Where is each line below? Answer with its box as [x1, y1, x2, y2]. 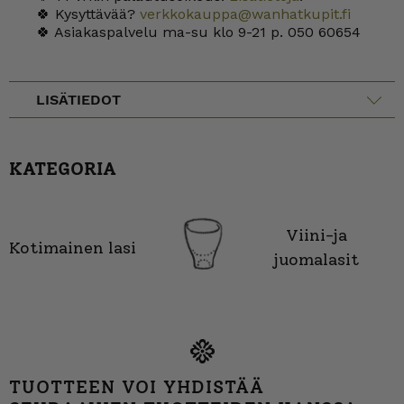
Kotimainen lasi [9, 237, 136, 258]
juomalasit [274, 250, 359, 271]
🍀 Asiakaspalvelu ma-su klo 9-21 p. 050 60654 [36, 23, 361, 41]
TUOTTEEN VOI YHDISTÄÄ [9, 376, 264, 399]
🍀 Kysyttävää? [36, 5, 140, 23]
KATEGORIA [9, 158, 116, 179]
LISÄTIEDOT [36, 91, 121, 108]
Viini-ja [286, 225, 347, 246]
